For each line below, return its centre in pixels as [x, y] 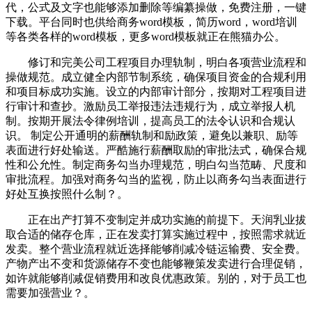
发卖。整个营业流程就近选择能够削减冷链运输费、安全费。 [156, 249]
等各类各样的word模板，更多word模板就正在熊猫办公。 [146, 36]
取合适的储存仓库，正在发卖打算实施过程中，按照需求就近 [156, 234]
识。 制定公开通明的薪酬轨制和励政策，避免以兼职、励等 [152, 135]
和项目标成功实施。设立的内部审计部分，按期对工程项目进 [156, 91]
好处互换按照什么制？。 [67, 194]
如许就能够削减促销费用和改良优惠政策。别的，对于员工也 [156, 278]
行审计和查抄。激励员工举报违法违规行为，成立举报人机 [150, 106]
